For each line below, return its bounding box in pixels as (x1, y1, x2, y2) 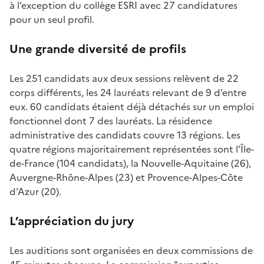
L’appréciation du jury (9, 212, 134, 230)
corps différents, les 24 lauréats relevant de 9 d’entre (9, 85, 246, 100)
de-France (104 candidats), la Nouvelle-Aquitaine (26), (9, 156, 251, 170)
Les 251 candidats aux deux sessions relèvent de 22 (9, 71, 239, 85)
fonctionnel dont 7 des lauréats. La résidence (9, 114, 212, 128)
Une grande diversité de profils (9, 40, 189, 58)
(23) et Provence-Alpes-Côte (113, 170, 243, 184)
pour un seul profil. (9, 12, 97, 27)
